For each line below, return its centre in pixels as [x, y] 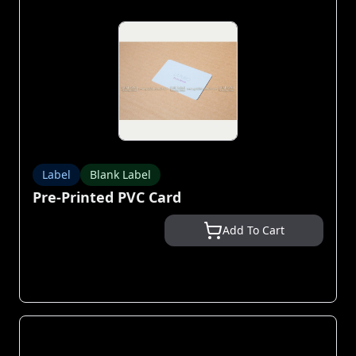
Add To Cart [253, 230]
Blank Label [120, 174]
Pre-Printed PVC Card [107, 197]
